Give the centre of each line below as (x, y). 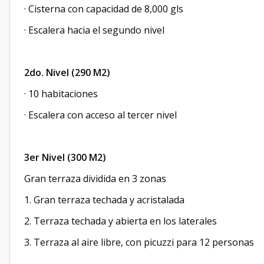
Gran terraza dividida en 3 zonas (95, 179)
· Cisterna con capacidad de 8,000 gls (104, 9)
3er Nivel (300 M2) (65, 157)
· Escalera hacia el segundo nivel (94, 30)
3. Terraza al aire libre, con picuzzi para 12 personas (139, 242)
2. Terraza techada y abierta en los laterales (121, 221)
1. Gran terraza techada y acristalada (104, 200)
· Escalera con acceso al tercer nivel (100, 115)
